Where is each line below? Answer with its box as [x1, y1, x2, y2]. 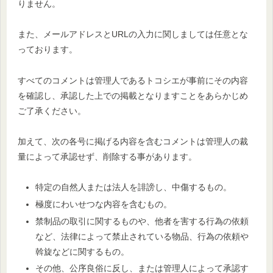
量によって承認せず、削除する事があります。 [18, 151, 197, 161]
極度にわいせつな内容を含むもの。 [35, 199, 172, 209]
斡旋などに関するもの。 [35, 246, 129, 257]
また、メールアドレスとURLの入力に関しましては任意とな [18, 29, 248, 40]
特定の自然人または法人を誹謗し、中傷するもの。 [35, 182, 232, 192]
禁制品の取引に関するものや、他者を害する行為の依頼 [35, 216, 249, 226]
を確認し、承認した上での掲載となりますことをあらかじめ [18, 90, 248, 101]
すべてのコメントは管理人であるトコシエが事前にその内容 [18, 75, 248, 85]
